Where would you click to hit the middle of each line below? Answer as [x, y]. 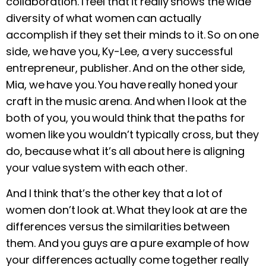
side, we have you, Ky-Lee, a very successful [119, 52]
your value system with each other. [96, 168]
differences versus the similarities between [118, 226]
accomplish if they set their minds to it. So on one [132, 35]
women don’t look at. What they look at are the [126, 210]
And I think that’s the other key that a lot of [114, 193]
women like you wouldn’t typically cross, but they [132, 135]
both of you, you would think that [91, 118]
